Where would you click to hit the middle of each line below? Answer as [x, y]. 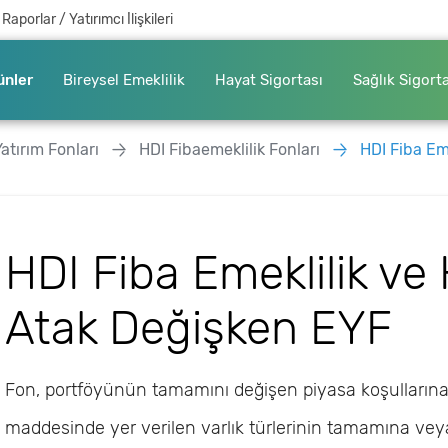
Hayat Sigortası [269, 80]
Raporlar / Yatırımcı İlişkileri [87, 19]
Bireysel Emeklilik [124, 80]
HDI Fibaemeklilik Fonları [229, 149]
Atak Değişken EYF [198, 328]
